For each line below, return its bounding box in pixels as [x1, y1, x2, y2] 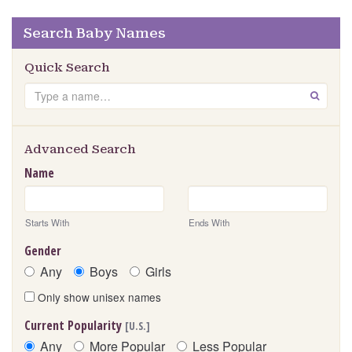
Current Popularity [24, 317, 125, 335]
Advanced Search [24, 142, 136, 157]
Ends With [189, 216, 229, 229]
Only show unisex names [35, 289, 161, 306]
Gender [24, 242, 61, 260]
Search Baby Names [24, 25, 166, 42]
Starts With [25, 216, 69, 229]
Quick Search [24, 60, 110, 75]
